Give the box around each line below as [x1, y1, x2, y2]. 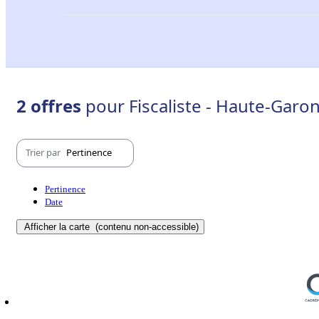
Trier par [26, 146, 63, 159]
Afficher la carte [24, 221, 93, 232]
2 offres [16, 93, 85, 117]
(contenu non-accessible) [93, 221, 199, 232]
